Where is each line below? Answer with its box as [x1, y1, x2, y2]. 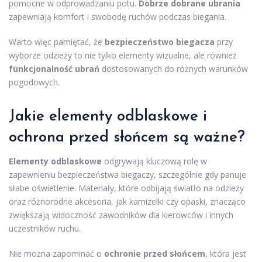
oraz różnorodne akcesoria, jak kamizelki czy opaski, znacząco [9, 196, 246, 207]
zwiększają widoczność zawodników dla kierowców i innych [9, 209, 233, 220]
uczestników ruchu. [9, 223, 81, 234]
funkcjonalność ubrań [9, 63, 99, 74]
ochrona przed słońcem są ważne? [9, 130, 245, 146]
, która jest [205, 248, 246, 259]
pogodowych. [9, 77, 60, 88]
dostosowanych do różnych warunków [99, 63, 248, 74]
